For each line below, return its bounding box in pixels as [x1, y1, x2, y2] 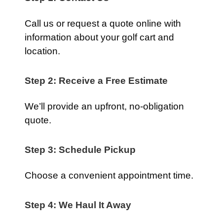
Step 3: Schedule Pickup [25, 145, 136, 155]
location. [25, 46, 60, 56]
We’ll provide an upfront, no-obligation [25, 101, 184, 111]
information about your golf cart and [25, 32, 174, 42]
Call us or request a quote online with [25, 18, 181, 29]
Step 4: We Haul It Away [25, 200, 131, 210]
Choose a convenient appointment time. [25, 170, 193, 181]
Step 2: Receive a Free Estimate [25, 75, 168, 86]
